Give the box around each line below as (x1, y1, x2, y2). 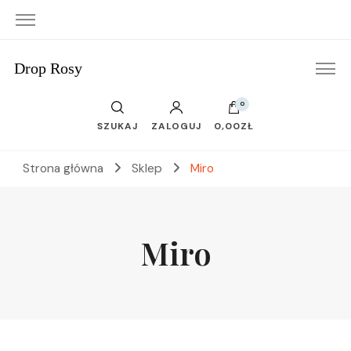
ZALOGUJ (150, 120, 201, 132)
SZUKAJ (97, 120, 139, 132)
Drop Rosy (13, 60, 82, 77)
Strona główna (23, 161, 103, 176)
